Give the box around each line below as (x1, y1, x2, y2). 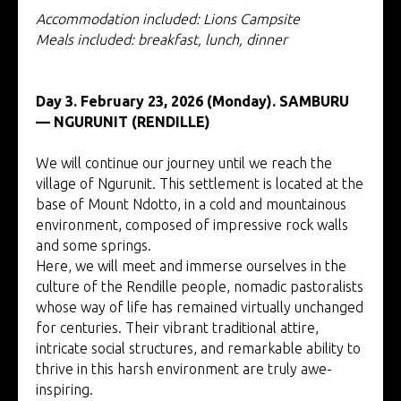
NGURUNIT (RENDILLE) (54, 113, 210, 130)
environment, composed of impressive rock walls (36, 216, 348, 233)
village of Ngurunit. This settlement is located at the (36, 175, 363, 192)
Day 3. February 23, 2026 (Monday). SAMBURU (36, 92, 349, 109)
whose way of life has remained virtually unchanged (36, 298, 363, 315)
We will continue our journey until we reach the (36, 154, 332, 171)
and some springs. (36, 236, 151, 253)
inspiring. (36, 380, 93, 397)
